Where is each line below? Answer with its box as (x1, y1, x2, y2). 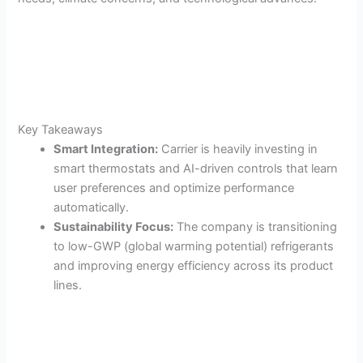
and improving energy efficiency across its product (53, 258, 334, 274)
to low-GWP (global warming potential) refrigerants (53, 239, 335, 254)
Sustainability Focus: (53, 220, 174, 235)
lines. (53, 278, 83, 293)
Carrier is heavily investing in (158, 142, 318, 157)
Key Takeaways (18, 122, 104, 138)
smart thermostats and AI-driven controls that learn (53, 161, 339, 177)
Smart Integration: (53, 142, 159, 157)
